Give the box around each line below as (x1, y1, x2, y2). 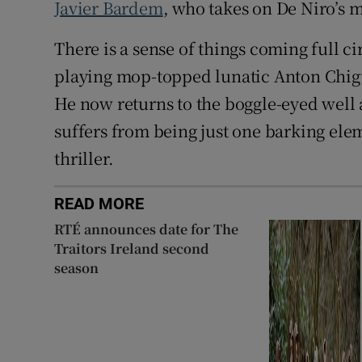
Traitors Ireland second (54, 239, 210, 259)
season (54, 259, 99, 278)
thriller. (54, 146, 114, 170)
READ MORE (54, 196, 145, 213)
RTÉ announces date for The (54, 220, 239, 239)
